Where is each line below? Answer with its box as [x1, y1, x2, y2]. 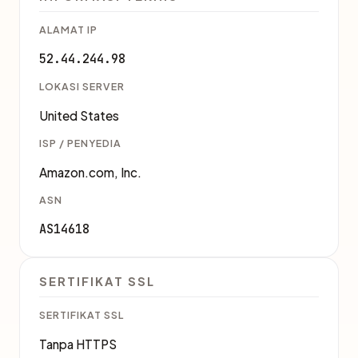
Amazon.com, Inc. [39, 165, 141, 180]
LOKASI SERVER [39, 80, 125, 93]
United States [39, 108, 119, 123]
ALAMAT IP [39, 23, 97, 36]
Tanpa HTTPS [39, 336, 117, 352]
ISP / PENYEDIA [39, 137, 121, 149]
